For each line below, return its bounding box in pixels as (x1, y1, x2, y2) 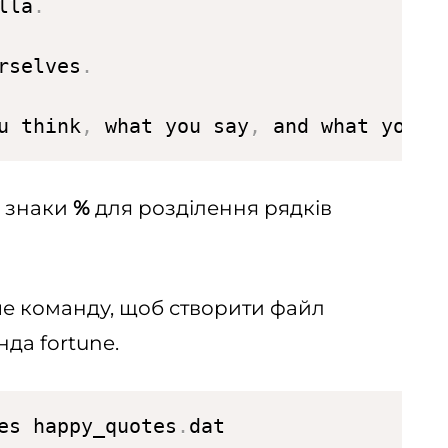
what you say (93, 114, 249, 138)
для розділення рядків (90, 196, 332, 220)
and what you (261, 114, 429, 138)
